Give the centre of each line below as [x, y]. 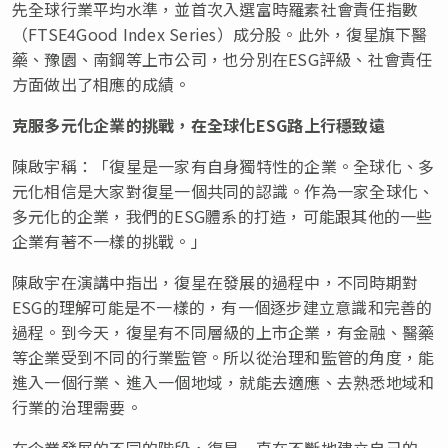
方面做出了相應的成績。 [101, 83]
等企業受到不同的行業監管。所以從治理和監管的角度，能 [223, 356]
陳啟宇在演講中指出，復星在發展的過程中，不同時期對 [215, 281]
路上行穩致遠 [336, 124]
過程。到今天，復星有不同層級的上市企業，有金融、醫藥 [223, 331]
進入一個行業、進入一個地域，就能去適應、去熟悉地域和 [223, 381]
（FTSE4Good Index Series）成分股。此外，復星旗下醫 [220, 33]
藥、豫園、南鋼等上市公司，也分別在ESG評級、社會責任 [222, 58]
